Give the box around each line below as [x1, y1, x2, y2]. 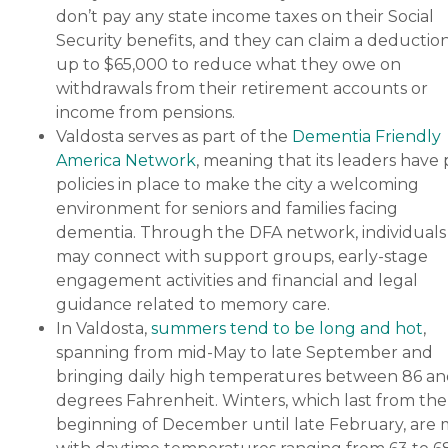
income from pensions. [56, 102, 235, 122]
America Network [56, 150, 196, 170]
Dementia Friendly [292, 126, 441, 146]
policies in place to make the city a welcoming [56, 174, 419, 194]
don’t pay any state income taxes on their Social [56, 6, 434, 26]
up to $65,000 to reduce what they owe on [56, 54, 401, 74]
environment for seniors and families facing [56, 198, 398, 218]
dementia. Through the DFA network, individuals [56, 222, 446, 242]
